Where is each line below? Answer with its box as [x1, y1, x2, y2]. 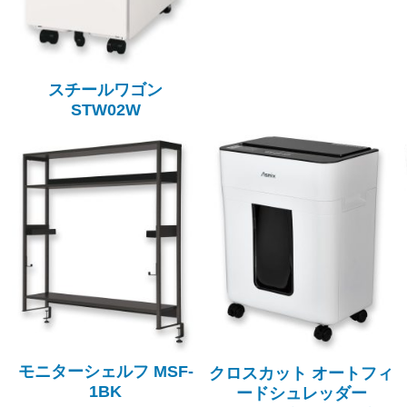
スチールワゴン [48, 80, 164, 99]
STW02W [70, 100, 141, 119]
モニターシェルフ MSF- [17, 362, 194, 382]
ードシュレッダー [235, 384, 367, 403]
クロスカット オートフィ [209, 364, 394, 383]
